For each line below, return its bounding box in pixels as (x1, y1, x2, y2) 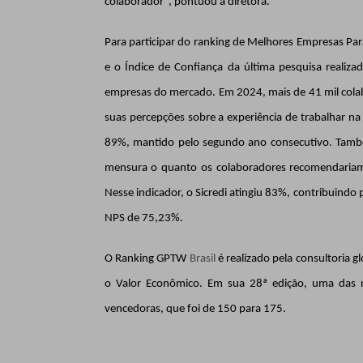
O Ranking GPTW (104, 252, 190, 265)
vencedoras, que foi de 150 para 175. (104, 302, 286, 315)
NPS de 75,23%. (104, 211, 183, 224)
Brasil (189, 252, 216, 265)
